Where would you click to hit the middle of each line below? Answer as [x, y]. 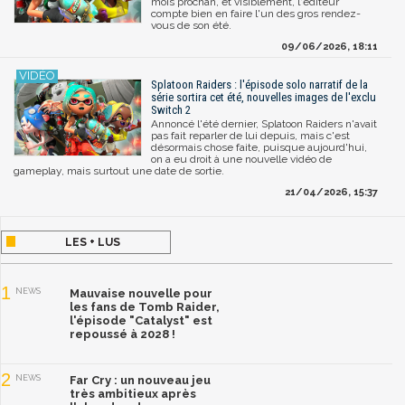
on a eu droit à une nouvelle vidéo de [241, 159]
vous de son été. [191, 25]
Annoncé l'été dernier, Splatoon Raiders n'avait [264, 123]
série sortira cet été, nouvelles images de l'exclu [264, 97]
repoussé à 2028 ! [122, 334]
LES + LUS [93, 242]
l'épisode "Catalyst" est [141, 320]
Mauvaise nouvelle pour [141, 293]
